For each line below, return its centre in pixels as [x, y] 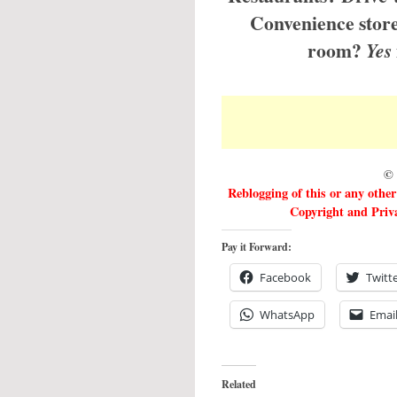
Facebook [285, 277]
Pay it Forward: [257, 247]
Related [239, 384]
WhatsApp [287, 315]
